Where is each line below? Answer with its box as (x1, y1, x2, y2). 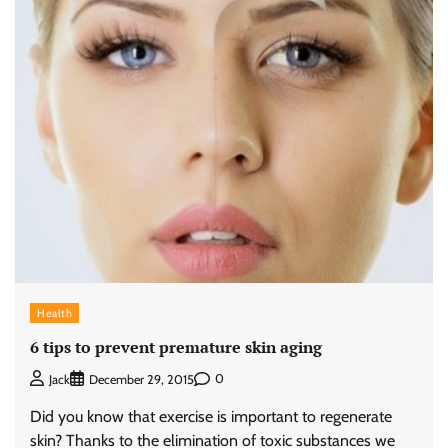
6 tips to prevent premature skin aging (30, 335, 322, 358)
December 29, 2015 (89, 371, 194, 387)
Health (37, 306, 72, 321)
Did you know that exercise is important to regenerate (30, 406, 392, 426)
